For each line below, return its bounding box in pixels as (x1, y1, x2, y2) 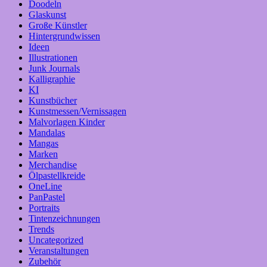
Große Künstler (29, 20, 87, 31)
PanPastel (29, 192, 65, 203)
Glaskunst (29, 10, 66, 20)
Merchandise (29, 160, 77, 170)
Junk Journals (29, 63, 80, 74)
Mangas (29, 138, 58, 149)
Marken (29, 149, 58, 160)
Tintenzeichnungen (29, 213, 100, 224)
